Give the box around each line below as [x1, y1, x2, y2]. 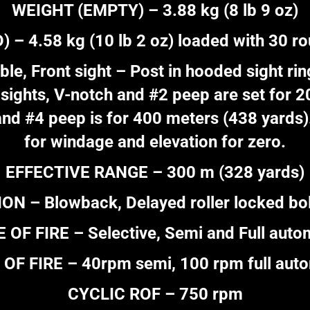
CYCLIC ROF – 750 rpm [67, 284, 243, 304]
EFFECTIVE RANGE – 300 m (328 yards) [6, 163, 304, 183]
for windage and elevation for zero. [24, 132, 286, 152]
